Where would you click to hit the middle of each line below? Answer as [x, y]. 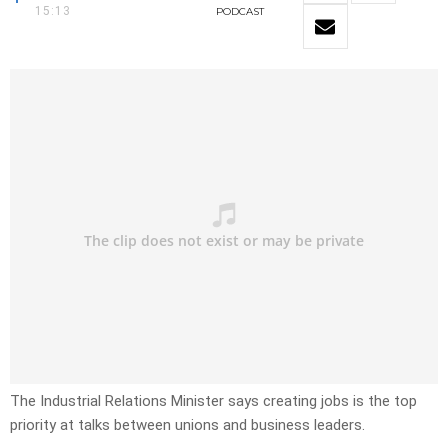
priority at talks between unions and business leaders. [187, 425]
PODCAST [239, 12]
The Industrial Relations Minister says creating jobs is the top [213, 401]
